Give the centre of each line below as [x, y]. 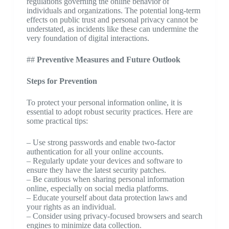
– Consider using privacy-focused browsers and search [114, 216]
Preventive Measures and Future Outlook [108, 60]
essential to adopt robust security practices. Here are [109, 112]
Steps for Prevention [62, 81]
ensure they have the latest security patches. [96, 170]
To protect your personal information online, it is [104, 102]
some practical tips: [57, 121]
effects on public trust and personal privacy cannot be [112, 20]
